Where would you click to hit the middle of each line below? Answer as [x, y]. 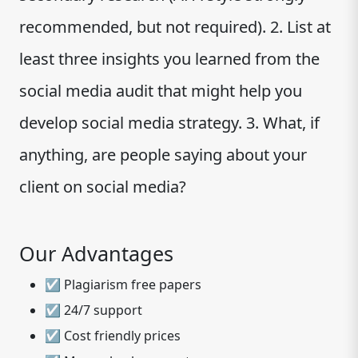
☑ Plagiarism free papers [123, 284]
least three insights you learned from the [169, 59]
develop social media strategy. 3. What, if [169, 123]
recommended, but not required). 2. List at [175, 27]
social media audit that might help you [161, 91]
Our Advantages [96, 253]
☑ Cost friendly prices [113, 336]
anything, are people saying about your [163, 155]
